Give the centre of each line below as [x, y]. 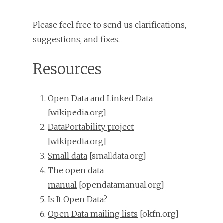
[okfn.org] [158, 213]
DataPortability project [91, 127]
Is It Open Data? [77, 199]
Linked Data [130, 98]
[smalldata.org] [117, 156]
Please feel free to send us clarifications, [110, 25]
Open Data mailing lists [93, 213]
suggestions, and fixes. [76, 39]
